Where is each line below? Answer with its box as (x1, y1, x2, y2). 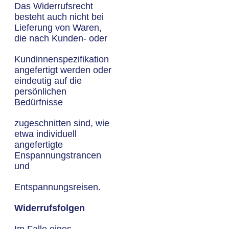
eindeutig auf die (14, 76, 82, 86)
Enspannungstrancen (14, 150, 101, 161)
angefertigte (14, 140, 63, 150)
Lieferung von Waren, (14, 22, 102, 33)
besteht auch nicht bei (14, 12, 104, 22)
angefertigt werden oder (14, 65, 111, 75)
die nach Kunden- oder (14, 33, 107, 43)
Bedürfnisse (14, 97, 63, 107)
